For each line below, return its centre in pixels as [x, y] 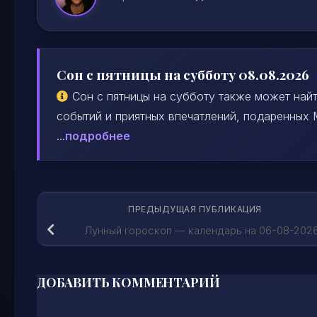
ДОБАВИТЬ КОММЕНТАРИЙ [128, 282]
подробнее [98, 136]
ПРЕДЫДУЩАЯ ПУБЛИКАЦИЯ [196, 209]
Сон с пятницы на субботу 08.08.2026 [183, 74]
